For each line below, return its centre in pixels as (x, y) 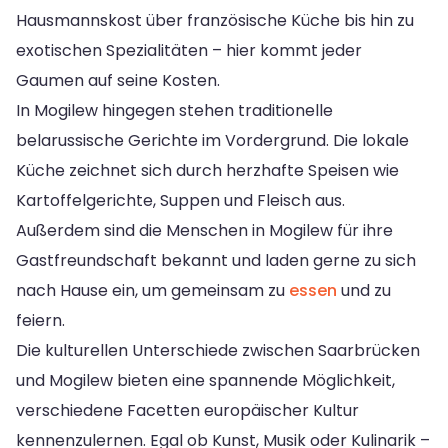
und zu (364, 290)
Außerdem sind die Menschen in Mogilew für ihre (204, 230)
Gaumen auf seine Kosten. (118, 80)
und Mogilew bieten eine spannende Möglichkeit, (205, 380)
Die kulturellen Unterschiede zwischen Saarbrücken (218, 350)
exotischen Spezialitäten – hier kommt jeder (189, 50)
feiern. (40, 320)
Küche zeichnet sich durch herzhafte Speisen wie (207, 170)
